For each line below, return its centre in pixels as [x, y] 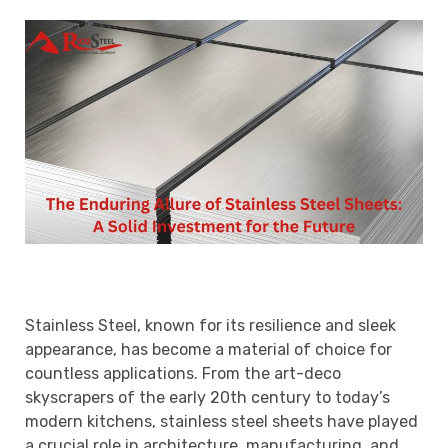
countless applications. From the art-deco [183, 373]
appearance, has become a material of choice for [208, 349]
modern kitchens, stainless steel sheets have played [221, 421]
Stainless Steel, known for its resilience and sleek [210, 325]
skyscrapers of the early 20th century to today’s [207, 397]
